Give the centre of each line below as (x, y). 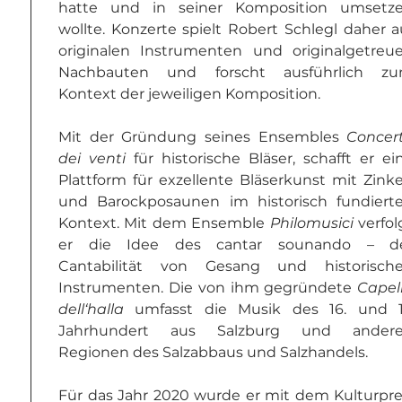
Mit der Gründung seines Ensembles (203, 137)
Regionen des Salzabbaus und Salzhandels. (213, 352)
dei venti (92, 158)
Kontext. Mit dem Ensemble (164, 223)
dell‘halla (91, 309)
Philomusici (311, 223)
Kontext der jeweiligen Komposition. (189, 94)
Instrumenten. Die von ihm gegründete (208, 288)
